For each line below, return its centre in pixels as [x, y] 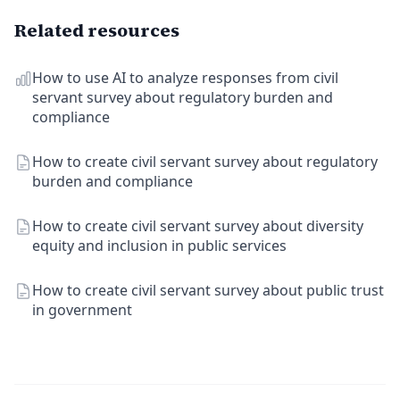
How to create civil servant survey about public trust [208, 290]
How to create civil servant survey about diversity [198, 226]
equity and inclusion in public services [159, 246]
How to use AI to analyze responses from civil [185, 78]
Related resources [97, 30]
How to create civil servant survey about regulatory [205, 162]
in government [82, 310]
